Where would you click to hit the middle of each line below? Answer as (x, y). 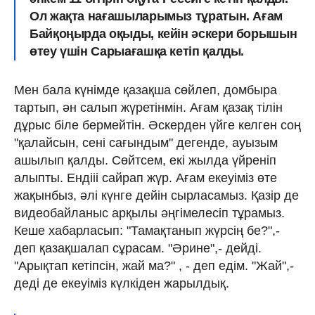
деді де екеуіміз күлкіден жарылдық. (122, 283)
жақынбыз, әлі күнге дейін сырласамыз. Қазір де (156, 195)
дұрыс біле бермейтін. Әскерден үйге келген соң (157, 125)
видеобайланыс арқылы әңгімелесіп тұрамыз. (149, 213)
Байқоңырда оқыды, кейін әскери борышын (163, 33)
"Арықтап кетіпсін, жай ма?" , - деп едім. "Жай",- (154, 265)
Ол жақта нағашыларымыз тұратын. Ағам (156, 16)
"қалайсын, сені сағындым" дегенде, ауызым (146, 142)
